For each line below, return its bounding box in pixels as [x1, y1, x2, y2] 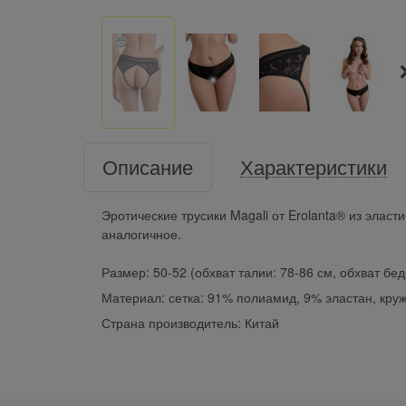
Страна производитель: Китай [101, 314, 279, 333]
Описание [102, 152, 193, 181]
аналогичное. [101, 225, 181, 244]
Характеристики [240, 152, 387, 181]
